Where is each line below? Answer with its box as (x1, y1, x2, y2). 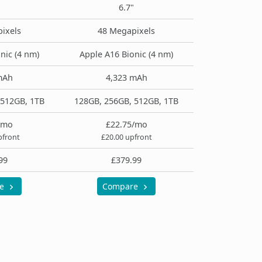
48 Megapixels (98, 25, 155, 36)
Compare (102, 180, 140, 192)
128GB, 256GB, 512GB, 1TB (74, 95, 178, 106)
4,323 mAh (105, 71, 147, 83)
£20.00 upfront (101, 132, 152, 142)
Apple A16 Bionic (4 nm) (80, 48, 173, 60)
